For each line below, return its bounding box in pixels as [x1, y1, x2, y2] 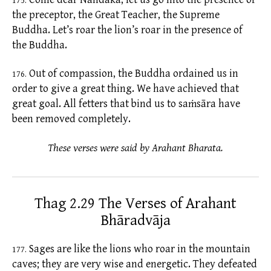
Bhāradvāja [100, 211, 171, 229]
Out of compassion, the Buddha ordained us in [27, 67, 238, 80]
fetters [76, 97, 110, 111]
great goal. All [12, 97, 76, 111]
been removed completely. [12, 113, 131, 126]
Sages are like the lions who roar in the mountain [27, 242, 250, 255]
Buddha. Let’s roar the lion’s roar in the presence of [12, 23, 243, 36]
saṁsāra [176, 97, 218, 111]
